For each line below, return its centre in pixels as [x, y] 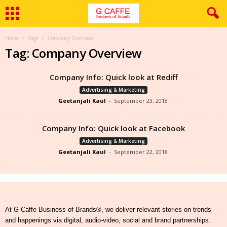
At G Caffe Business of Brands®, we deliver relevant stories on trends [108, 210]
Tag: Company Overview [73, 53]
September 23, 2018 [141, 101]
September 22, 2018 [141, 152]
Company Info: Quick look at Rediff [113, 77]
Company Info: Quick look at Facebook [113, 128]
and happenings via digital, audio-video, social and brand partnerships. [108, 220]
